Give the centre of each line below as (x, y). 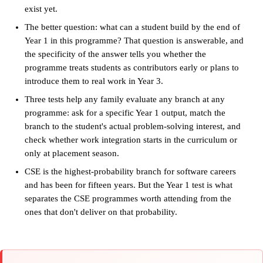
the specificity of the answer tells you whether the (115, 54)
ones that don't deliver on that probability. (101, 212)
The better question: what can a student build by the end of (132, 27)
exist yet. (41, 9)
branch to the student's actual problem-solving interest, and (132, 127)
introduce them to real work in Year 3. (94, 81)
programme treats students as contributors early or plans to (131, 68)
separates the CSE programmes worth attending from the (128, 199)
